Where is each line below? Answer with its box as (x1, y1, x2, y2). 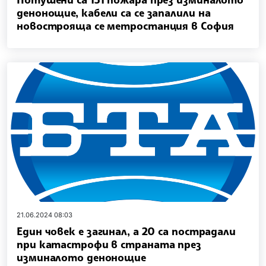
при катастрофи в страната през (17, 237, 201, 251)
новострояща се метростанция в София (17, 18, 234, 32)
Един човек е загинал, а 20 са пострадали (17, 224, 236, 238)
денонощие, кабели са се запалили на (17, 5, 211, 19)
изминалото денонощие (17, 251, 146, 264)
